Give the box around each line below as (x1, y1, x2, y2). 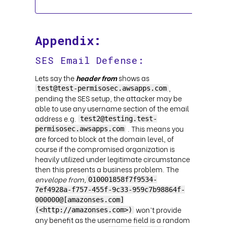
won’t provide (134, 204, 181, 215)
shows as (117, 72, 149, 83)
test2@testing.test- (80, 114, 157, 123)
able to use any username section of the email (35, 102, 189, 113)
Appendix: (35, 32, 101, 49)
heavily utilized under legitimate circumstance (35, 153, 190, 164)
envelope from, (35, 173, 86, 184)
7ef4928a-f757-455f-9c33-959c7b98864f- (35, 185, 185, 194)
